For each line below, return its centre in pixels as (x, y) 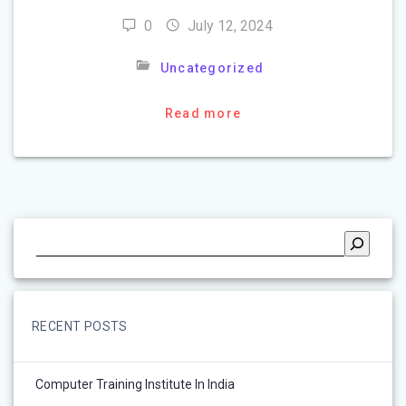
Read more (203, 113)
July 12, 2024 (230, 25)
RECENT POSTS (80, 326)
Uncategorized (212, 68)
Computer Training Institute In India (135, 384)
